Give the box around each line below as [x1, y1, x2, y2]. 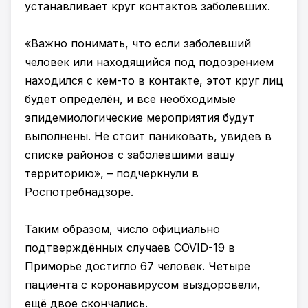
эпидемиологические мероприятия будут [25, 111, 254, 124]
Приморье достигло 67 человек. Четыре [25, 259, 250, 273]
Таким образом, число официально [25, 222, 220, 236]
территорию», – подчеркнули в [25, 166, 199, 180]
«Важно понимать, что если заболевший [25, 36, 251, 50]
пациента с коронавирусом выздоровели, [25, 278, 261, 291]
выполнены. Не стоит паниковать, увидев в [25, 129, 272, 143]
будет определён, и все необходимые [25, 92, 236, 106]
